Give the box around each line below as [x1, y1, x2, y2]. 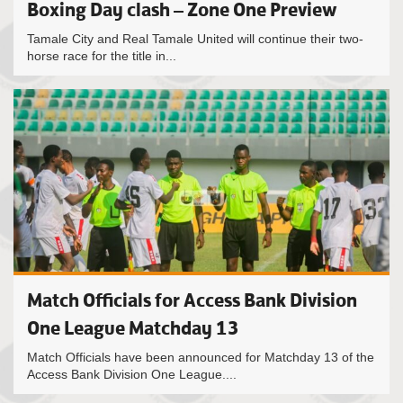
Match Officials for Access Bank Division [27, 288, 357, 312]
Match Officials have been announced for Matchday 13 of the [27, 350, 374, 364]
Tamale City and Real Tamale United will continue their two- [27, 31, 363, 46]
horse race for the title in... [27, 49, 176, 63]
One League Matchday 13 [27, 316, 239, 340]
